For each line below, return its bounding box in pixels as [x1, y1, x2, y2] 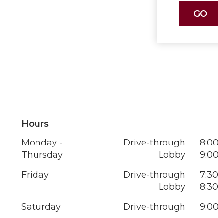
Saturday [21, 201, 61, 212]
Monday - [21, 137, 63, 148]
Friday [21, 169, 49, 180]
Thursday [21, 149, 63, 160]
